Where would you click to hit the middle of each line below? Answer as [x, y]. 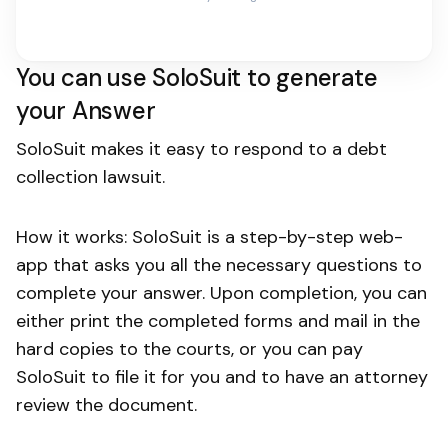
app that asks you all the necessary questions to [219, 265]
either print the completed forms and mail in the [218, 321]
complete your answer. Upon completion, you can [221, 293]
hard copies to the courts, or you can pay [189, 349]
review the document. [106, 405]
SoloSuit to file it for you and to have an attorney [222, 377]
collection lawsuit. [90, 177]
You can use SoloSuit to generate [197, 78]
